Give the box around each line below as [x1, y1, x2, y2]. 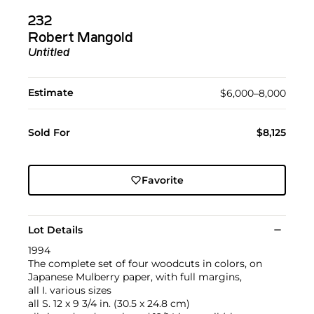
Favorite [141, 173, 184, 186]
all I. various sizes [28, 283, 111, 296]
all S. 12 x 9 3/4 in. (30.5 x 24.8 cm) [28, 296, 190, 310]
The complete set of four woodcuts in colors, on [28, 257, 262, 270]
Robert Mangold [28, 31, 133, 46]
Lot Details [28, 223, 83, 236]
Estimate [28, 86, 74, 99]
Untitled [28, 47, 69, 59]
